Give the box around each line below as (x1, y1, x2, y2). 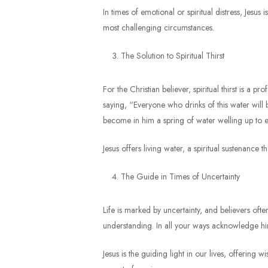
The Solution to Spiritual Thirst (121, 50, 224, 62)
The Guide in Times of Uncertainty (121, 170, 240, 182)
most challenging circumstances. (103, 22, 214, 33)
